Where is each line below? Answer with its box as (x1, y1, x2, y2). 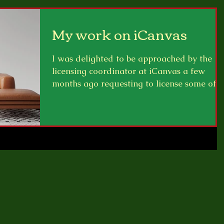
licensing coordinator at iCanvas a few (52, 65, 205, 76)
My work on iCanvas (52, 21, 187, 46)
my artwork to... (52, 90, 114, 101)
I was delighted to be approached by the (52, 53, 212, 64)
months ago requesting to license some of (52, 78, 216, 89)
